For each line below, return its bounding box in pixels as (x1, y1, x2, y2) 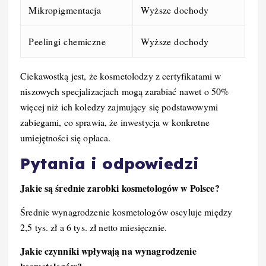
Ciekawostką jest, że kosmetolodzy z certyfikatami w (20, 69, 221, 82)
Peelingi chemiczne (28, 34, 106, 47)
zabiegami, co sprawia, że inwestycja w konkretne (20, 115, 210, 128)
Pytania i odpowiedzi (20, 153, 199, 173)
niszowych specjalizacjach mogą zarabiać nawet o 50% (20, 84, 229, 97)
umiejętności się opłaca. (20, 131, 111, 144)
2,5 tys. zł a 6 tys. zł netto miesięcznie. (20, 221, 167, 234)
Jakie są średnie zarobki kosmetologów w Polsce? (20, 180, 220, 195)
